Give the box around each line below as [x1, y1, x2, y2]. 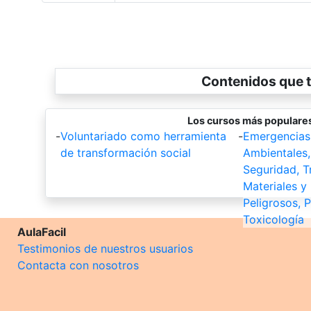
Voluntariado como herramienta [60, 128, 226, 143]
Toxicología [242, 212, 304, 226]
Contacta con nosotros [17, 258, 139, 272]
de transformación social [60, 145, 191, 160]
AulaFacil [17, 224, 66, 239]
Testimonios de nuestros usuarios [17, 241, 193, 255]
